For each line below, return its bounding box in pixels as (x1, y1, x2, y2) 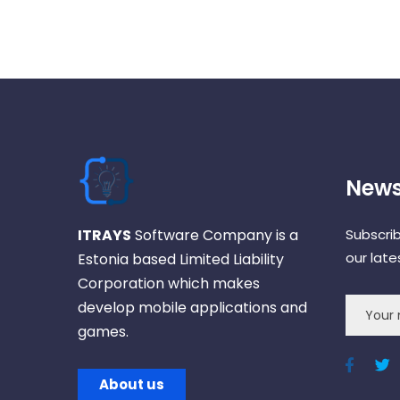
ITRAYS (78, 225, 131, 246)
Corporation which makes (78, 273, 260, 294)
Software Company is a (131, 225, 298, 246)
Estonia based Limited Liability (78, 249, 284, 270)
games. (78, 321, 129, 342)
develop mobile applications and (78, 297, 307, 318)
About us (99, 375, 164, 394)
